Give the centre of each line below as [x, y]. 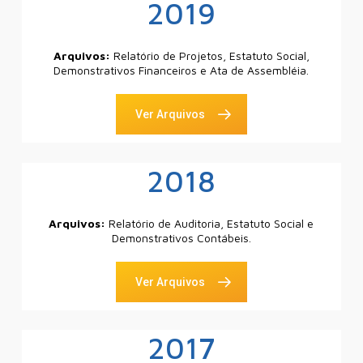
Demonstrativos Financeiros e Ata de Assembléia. [181, 70]
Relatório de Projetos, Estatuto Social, [211, 56]
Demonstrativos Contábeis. [181, 238]
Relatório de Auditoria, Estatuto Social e [211, 224]
